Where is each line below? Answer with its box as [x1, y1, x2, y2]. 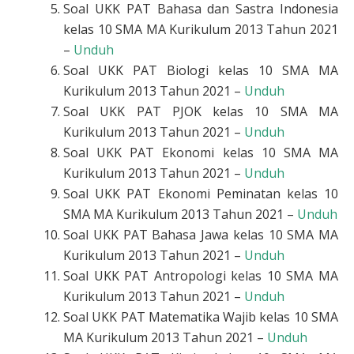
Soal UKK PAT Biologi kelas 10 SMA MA [63, 61, 338, 79]
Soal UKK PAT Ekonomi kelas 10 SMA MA [63, 143, 338, 161]
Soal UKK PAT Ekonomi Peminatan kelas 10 [63, 184, 338, 202]
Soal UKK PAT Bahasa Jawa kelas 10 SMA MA [63, 225, 338, 243]
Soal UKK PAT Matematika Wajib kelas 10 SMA [63, 307, 338, 326]
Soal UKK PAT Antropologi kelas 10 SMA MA [63, 266, 338, 284]
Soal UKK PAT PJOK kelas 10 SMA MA [63, 102, 338, 120]
